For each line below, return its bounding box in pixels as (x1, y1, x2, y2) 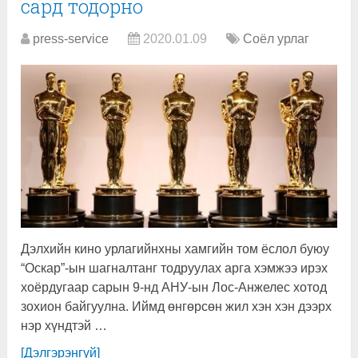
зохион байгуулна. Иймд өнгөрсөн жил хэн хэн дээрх (21, 299, 332, 313)
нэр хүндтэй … (21, 318, 108, 332)
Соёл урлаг (243, 31, 310, 46)
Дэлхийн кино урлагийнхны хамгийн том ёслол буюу (21, 241, 330, 256)
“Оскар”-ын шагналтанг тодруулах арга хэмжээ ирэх (21, 261, 328, 275)
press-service (33, 31, 109, 46)
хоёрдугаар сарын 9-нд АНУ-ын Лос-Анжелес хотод (21, 280, 328, 294)
